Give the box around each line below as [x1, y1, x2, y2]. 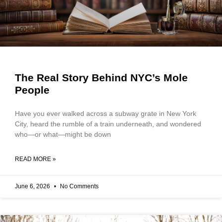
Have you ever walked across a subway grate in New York [15, 109, 196, 117]
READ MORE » [15, 155, 56, 163]
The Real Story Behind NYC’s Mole [15, 71, 188, 83]
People [15, 84, 50, 96]
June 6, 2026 [15, 182, 52, 190]
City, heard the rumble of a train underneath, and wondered [15, 119, 201, 128]
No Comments [58, 182, 99, 190]
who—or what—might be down [15, 130, 111, 138]
